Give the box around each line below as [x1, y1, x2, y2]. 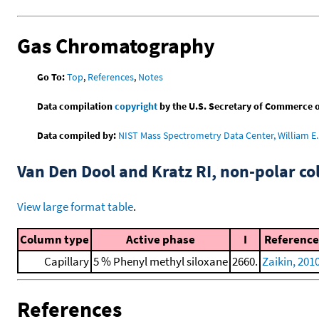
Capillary [44, 253, 89, 269]
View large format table [17, 199, 133, 215]
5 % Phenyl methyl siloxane [93, 253, 228, 269]
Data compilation [37, 100, 115, 113]
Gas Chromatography [17, 31, 215, 59]
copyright [115, 100, 158, 113]
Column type [20, 231, 89, 247]
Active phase [126, 231, 195, 247]
